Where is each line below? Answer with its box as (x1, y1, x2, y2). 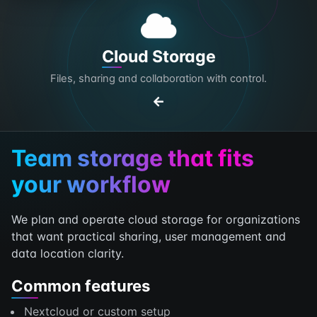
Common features (11, 277, 150, 296)
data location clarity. (11, 246, 124, 260)
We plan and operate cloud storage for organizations (11, 212, 300, 226)
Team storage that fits (11, 144, 254, 172)
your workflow (11, 170, 171, 198)
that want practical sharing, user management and (11, 229, 286, 243)
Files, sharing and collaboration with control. (50, 72, 267, 86)
